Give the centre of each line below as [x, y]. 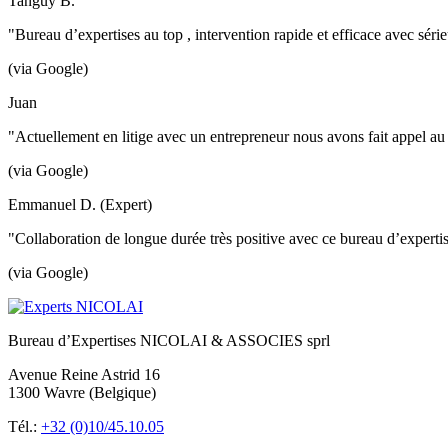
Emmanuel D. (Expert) [80, 204]
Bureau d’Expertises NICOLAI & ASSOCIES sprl [169, 340]
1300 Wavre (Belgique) [82, 392]
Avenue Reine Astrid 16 [84, 374]
